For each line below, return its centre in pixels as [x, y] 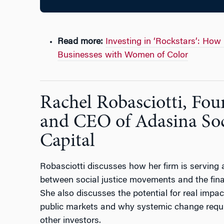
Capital [67, 141]
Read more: [80, 42]
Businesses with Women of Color [122, 56]
